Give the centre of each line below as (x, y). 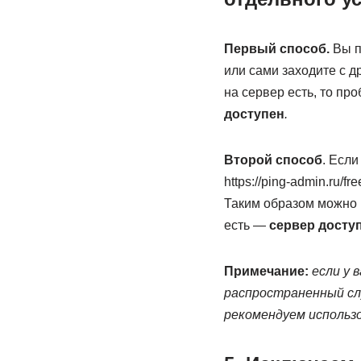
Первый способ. (276, 49)
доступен (254, 114)
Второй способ (273, 160)
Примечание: (266, 271)
